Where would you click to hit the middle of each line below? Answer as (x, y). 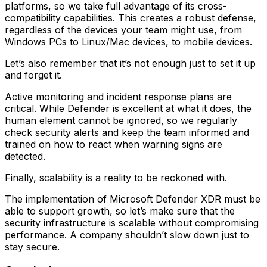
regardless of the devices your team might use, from (123, 30)
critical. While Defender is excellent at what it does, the (128, 108)
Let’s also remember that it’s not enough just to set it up (130, 63)
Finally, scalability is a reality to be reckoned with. (116, 177)
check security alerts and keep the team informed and (127, 132)
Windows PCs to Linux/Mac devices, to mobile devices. (128, 41)
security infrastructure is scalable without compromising (132, 223)
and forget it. (33, 75)
